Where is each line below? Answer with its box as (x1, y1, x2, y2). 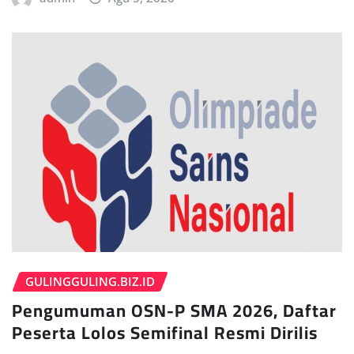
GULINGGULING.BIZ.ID (25, 273, 155, 289)
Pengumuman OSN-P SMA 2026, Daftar (12, 293, 337, 327)
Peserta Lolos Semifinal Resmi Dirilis (12, 315, 318, 349)
